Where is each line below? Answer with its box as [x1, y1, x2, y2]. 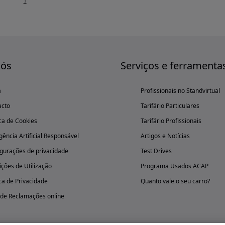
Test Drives [141, 147, 172, 155]
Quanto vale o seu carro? [141, 177, 210, 185]
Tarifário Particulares [141, 101, 199, 110]
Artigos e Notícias [141, 132, 190, 140]
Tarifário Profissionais [141, 117, 201, 125]
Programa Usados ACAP [141, 162, 208, 170]
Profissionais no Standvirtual [141, 86, 220, 95]
